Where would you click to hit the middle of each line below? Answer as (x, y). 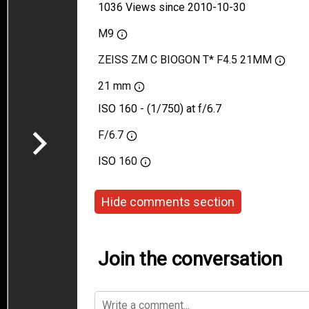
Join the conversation (190, 259)
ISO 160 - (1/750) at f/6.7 (160, 109)
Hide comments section (168, 201)
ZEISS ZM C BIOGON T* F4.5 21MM (185, 60)
